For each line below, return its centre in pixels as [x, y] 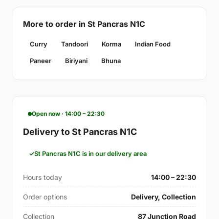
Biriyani [76, 60]
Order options [45, 197]
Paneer [41, 60]
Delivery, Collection [164, 197]
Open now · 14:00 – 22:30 [68, 113]
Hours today [43, 177]
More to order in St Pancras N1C [84, 24]
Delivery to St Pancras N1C [80, 131]
